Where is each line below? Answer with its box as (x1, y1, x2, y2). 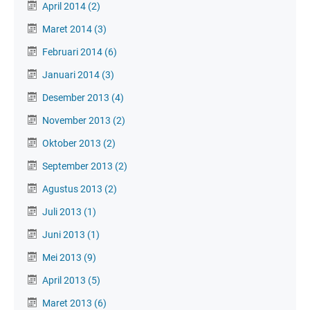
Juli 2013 (42, 206, 84, 217)
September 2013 (42, 160, 115, 172)
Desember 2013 (42, 91, 111, 103)
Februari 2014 (42, 46, 104, 57)
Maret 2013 (42, 297, 94, 309)
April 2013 (42, 274, 88, 286)
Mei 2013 (42, 251, 84, 263)
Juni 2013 (42, 228, 87, 240)
